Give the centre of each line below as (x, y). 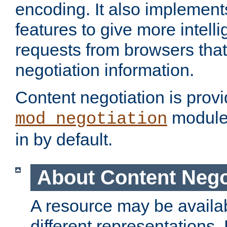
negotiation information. (105, 70)
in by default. (64, 140)
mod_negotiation (91, 119)
